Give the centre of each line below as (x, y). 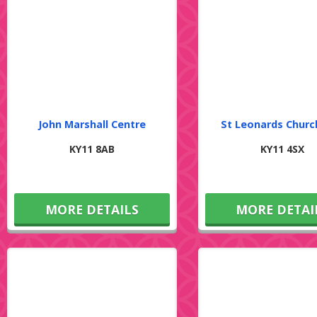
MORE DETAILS (92, 209)
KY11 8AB (92, 149)
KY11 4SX (283, 149)
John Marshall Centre (92, 124)
